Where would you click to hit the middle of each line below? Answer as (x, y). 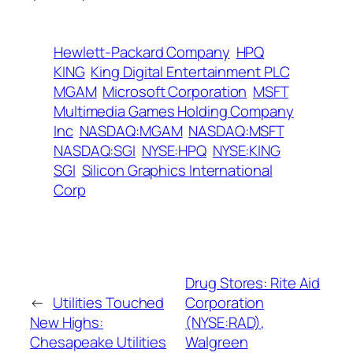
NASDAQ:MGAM (131, 130)
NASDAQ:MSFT (236, 130)
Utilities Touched (108, 302)
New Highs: (67, 322)
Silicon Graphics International (177, 170)
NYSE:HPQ (174, 150)
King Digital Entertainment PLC (190, 71)
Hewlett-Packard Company (142, 52)
